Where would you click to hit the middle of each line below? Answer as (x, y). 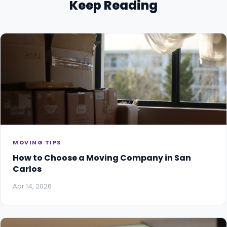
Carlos (27, 169)
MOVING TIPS (37, 142)
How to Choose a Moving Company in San (102, 158)
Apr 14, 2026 (32, 186)
